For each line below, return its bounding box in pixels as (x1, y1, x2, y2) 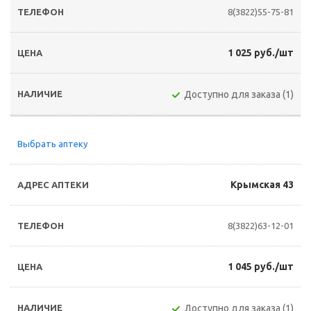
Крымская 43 (230, 179, 294, 190)
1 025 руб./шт (228, 47, 294, 58)
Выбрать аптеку (17, 139, 87, 149)
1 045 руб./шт (228, 261, 294, 272)
